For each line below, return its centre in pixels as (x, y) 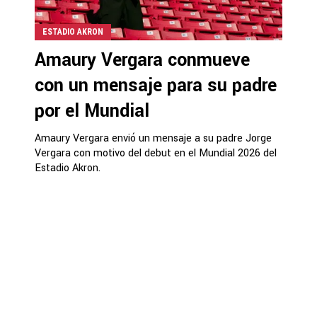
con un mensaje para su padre (156, 85)
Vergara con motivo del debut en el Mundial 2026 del (156, 153)
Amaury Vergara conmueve (142, 60)
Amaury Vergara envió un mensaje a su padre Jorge (153, 138)
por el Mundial (92, 111)
